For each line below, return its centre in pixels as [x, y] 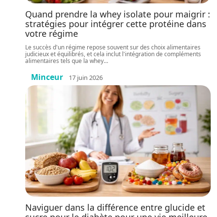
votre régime [52, 33]
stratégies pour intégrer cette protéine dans [116, 24]
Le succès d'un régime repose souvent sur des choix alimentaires [113, 47]
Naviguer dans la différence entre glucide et [115, 207]
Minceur [47, 77]
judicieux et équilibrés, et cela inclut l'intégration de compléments [113, 54]
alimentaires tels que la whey [64, 61]
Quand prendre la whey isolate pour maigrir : [118, 14]
